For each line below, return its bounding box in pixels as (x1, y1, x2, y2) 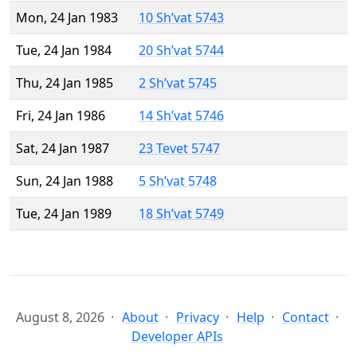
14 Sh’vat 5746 (139, 107, 224, 125)
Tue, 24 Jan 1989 (16, 205, 112, 223)
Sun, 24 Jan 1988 (16, 172, 113, 190)
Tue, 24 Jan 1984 (16, 41, 112, 60)
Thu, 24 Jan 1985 (16, 74, 113, 92)
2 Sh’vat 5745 (139, 74, 217, 92)
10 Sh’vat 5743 (139, 9, 224, 27)
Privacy (176, 308, 219, 327)
